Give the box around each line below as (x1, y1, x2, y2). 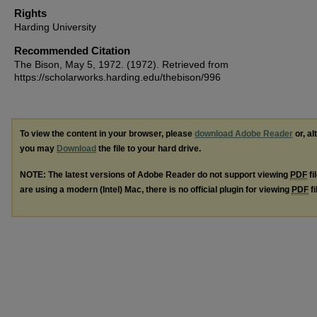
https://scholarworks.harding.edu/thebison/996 (14, 71, 221, 83)
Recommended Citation (14, 45, 130, 57)
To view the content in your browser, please (20, 129, 195, 139)
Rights (14, 7, 47, 19)
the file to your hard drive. (96, 144, 201, 154)
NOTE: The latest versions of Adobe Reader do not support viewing (20, 169, 290, 180)
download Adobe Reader (195, 129, 293, 139)
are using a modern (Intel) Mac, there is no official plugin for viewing (20, 184, 292, 195)
